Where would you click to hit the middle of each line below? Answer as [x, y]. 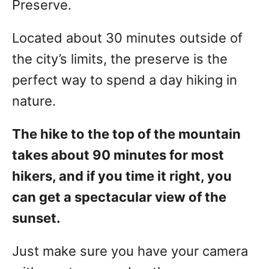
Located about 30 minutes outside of [127, 38]
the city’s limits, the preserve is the [120, 59]
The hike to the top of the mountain [126, 134]
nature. [34, 101]
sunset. [36, 218]
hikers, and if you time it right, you [122, 176]
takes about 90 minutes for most [118, 155]
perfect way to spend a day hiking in [125, 80]
